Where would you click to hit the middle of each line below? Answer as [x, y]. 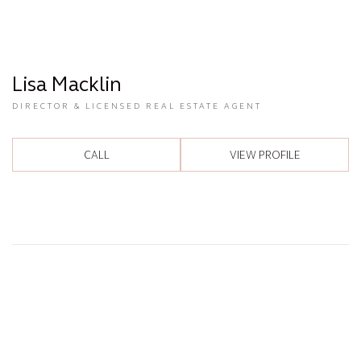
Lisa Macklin [67, 83]
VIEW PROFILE [265, 154]
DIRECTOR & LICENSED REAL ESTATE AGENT [137, 106]
